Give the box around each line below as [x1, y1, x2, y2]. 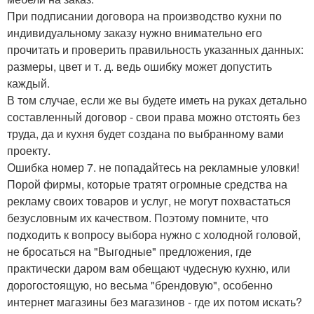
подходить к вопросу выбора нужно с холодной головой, [7, 226, 301, 243]
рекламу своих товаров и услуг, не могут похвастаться [7, 193, 291, 210]
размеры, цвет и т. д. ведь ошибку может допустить [7, 58, 272, 75]
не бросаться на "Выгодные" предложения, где [7, 243, 252, 260]
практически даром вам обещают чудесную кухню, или [7, 260, 290, 277]
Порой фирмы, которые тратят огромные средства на [7, 176, 287, 193]
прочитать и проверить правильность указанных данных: [7, 41, 303, 58]
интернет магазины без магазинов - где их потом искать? [7, 294, 302, 310]
